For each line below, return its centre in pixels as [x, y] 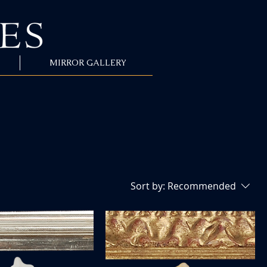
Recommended [202, 186]
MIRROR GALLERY [88, 63]
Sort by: [148, 186]
